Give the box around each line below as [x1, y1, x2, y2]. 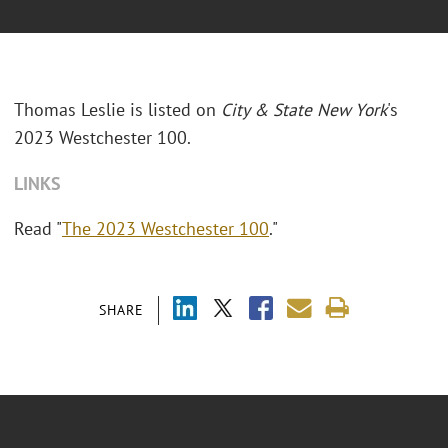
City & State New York [221, 98, 387, 122]
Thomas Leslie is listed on [14, 98, 221, 122]
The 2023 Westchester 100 [62, 217, 269, 241]
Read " [14, 217, 62, 241]
